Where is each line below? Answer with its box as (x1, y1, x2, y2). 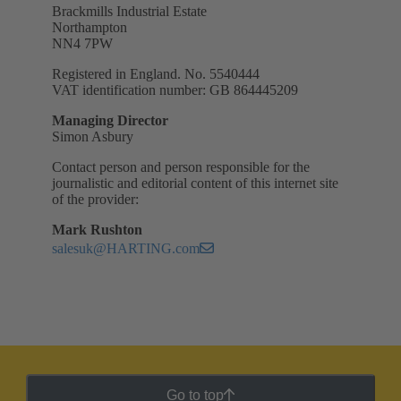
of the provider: (52, 192, 139, 208)
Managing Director (52, 113, 168, 129)
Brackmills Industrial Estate (52, 4, 207, 20)
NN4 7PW (52, 36, 113, 52)
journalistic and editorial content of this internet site (52, 175, 338, 192)
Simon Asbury (52, 129, 133, 145)
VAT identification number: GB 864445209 (52, 82, 298, 98)
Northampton (52, 20, 127, 36)
